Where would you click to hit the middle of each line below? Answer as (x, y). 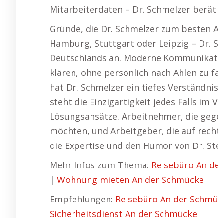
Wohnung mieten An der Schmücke (130, 180)
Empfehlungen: (82, 199)
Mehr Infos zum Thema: (100, 165)
